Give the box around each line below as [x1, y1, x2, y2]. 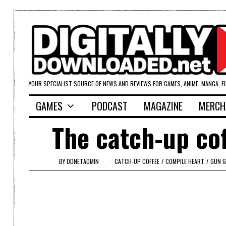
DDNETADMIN [67, 156, 99, 165]
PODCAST [92, 98, 128, 114]
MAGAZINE [144, 98, 183, 114]
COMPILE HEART [165, 156, 204, 165]
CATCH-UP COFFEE [115, 156, 159, 165]
